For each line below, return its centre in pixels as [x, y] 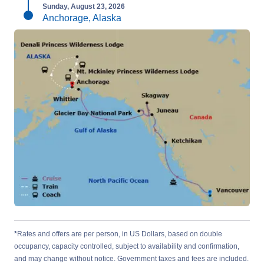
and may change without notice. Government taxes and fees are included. [131, 259]
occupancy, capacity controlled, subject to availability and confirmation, [127, 246]
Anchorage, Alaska [82, 18]
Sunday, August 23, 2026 [84, 6]
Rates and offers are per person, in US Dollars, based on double [120, 234]
